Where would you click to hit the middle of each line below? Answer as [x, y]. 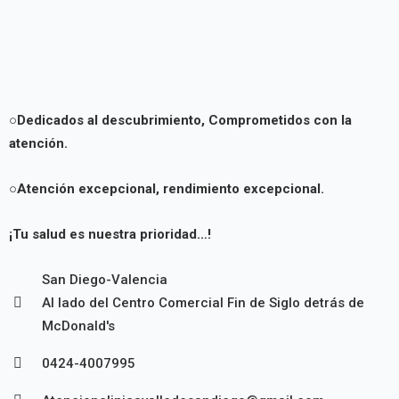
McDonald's [78, 326]
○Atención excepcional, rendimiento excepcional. [167, 189]
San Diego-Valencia [105, 280]
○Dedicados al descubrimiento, [107, 120]
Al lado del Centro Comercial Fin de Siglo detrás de [203, 303]
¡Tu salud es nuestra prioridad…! [110, 234]
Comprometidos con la [280, 120]
